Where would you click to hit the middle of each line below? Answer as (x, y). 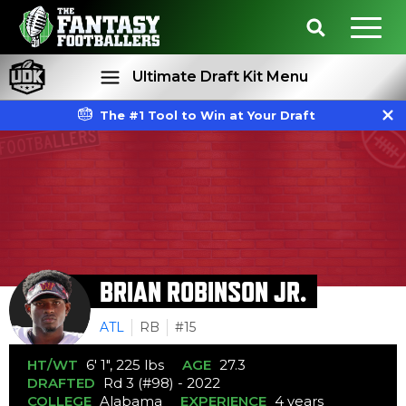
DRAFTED (61, 383)
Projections (304, 152)
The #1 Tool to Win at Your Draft (207, 115)
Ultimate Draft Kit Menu (220, 77)
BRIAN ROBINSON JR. (203, 291)
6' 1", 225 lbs (125, 365)
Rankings (129, 152)
